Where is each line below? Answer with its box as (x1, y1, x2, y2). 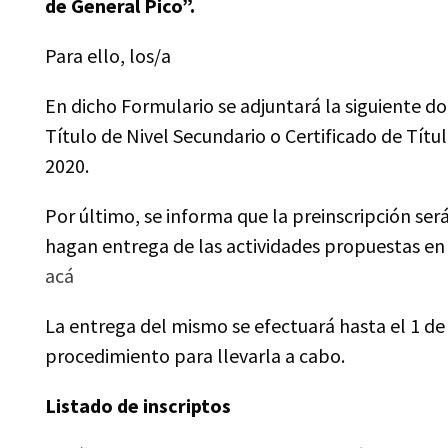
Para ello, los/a (45, 43, 171, 68)
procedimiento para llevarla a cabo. (45, 343, 345, 368)
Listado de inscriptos (45, 393, 231, 418)
